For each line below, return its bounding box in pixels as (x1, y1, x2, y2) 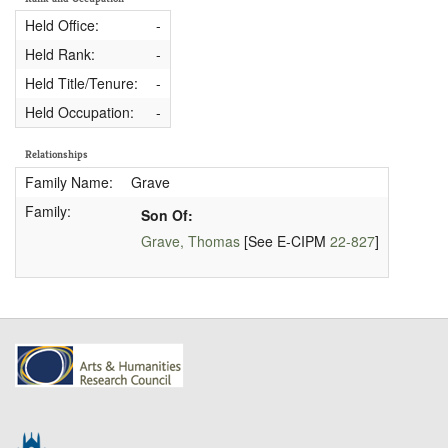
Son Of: (140, 204, 193, 225)
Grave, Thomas (140, 231, 240, 252)
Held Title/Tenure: (24, 73, 138, 94)
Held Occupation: (24, 102, 134, 123)
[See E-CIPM (239, 231, 330, 252)
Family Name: (24, 171, 113, 192)
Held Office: (24, 15, 99, 36)
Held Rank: (24, 44, 95, 65)
